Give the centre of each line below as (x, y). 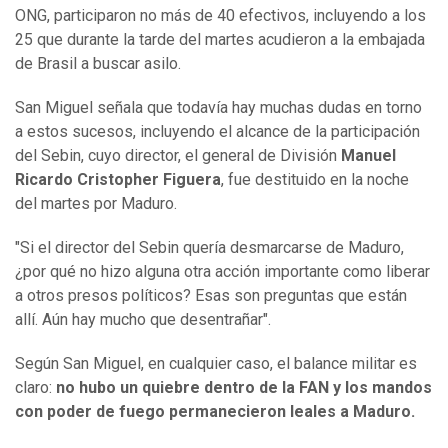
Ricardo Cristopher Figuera (118, 180)
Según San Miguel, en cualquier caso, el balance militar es (216, 364)
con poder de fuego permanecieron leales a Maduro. (215, 412)
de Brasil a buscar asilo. (98, 64)
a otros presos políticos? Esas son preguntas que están (211, 296)
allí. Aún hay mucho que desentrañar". (143, 320)
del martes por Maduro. (96, 204)
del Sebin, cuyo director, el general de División (176, 156)
